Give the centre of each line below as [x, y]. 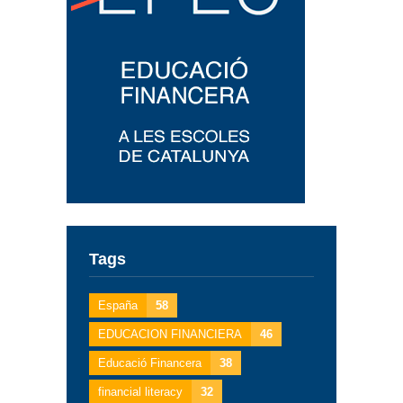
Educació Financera [150, 363]
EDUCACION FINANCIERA [170, 335]
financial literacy [140, 392]
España [118, 306]
